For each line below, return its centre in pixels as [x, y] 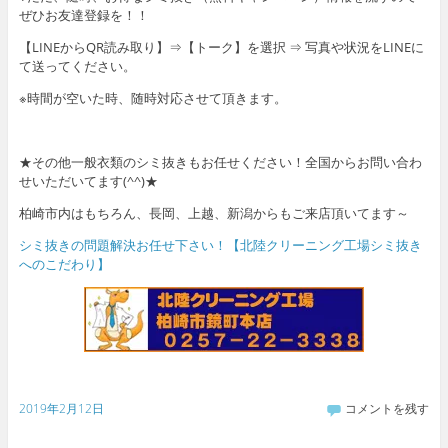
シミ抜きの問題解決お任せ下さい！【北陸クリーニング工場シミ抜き [220, 244]
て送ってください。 [77, 65]
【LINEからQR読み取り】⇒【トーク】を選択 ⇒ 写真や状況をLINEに [221, 46]
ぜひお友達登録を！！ [83, 14]
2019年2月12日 [61, 408]
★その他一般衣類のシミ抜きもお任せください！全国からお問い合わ [220, 161]
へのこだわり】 [64, 263]
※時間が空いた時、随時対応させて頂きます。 [152, 97]
